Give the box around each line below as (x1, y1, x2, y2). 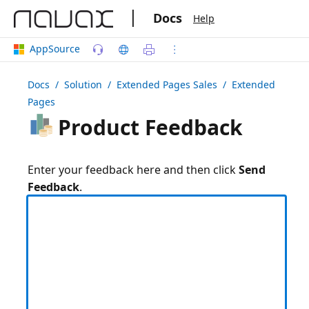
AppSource (24, 41, 86, 55)
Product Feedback (52, 113, 243, 141)
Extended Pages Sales (117, 78, 217, 91)
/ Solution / (50, 78, 117, 91)
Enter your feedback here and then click (28, 162, 239, 177)
